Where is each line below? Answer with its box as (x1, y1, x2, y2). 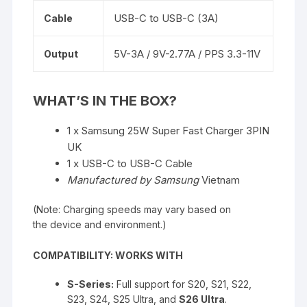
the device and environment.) (33, 218, 167, 230)
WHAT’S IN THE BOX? (33, 92, 177, 109)
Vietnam (201, 173, 241, 186)
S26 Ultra (179, 293, 225, 305)
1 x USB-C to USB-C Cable (67, 156, 193, 170)
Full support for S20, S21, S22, (114, 278, 252, 290)
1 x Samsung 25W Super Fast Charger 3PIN (67, 123, 270, 137)
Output (44, 47, 79, 60)
